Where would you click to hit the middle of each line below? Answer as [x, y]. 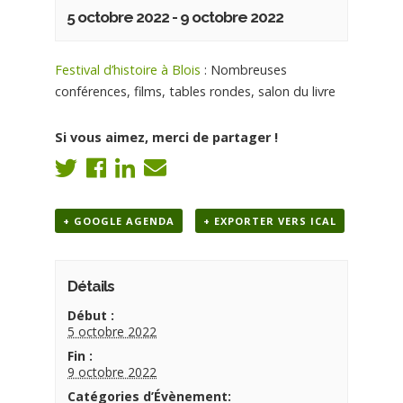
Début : [91, 315]
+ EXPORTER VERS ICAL [270, 221]
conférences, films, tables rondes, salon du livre [196, 91]
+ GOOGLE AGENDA [119, 221]
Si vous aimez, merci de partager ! [167, 137]
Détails [91, 286]
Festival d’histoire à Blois [130, 70]
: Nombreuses [246, 70]
